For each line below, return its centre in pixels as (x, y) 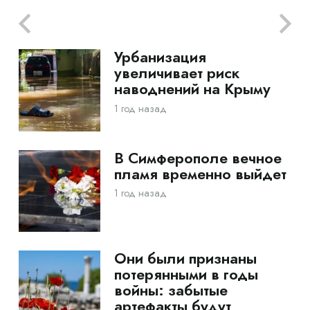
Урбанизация (160, 57)
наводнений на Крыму (192, 89)
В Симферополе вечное (198, 158)
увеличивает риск (176, 73)
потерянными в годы (186, 274)
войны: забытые (171, 290)
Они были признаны (185, 258)
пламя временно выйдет (200, 174)
